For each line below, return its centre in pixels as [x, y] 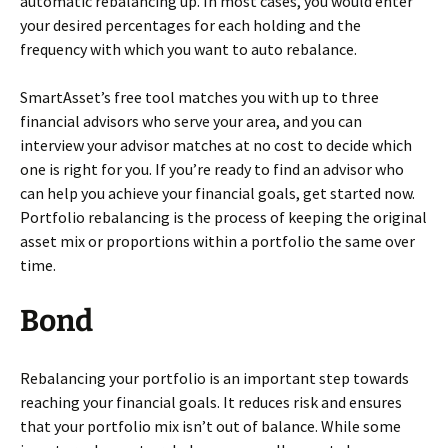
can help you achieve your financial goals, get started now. [217, 193]
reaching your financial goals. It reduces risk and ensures [211, 402]
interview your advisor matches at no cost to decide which [216, 145]
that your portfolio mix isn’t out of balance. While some [210, 426]
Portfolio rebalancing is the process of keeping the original [223, 217]
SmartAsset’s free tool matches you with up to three [199, 97]
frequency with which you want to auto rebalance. [188, 49]
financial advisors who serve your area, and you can [191, 121]
